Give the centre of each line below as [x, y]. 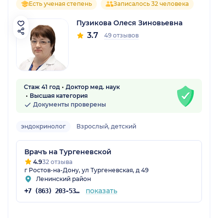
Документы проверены [69, 105]
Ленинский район [64, 179]
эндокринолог [43, 127]
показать [101, 191]
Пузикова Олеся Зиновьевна [129, 23]
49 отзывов [121, 36]
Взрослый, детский [106, 127]
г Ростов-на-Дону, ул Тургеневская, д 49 [86, 170]
